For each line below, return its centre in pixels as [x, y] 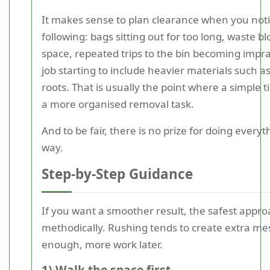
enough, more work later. [102, 244]
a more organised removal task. [118, 104]
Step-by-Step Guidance [117, 174]
